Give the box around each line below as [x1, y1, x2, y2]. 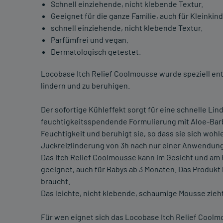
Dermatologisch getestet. [51, 47, 141, 57]
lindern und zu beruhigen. [41, 81, 130, 91]
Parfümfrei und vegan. [51, 35, 128, 45]
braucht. [41, 176, 70, 186]
